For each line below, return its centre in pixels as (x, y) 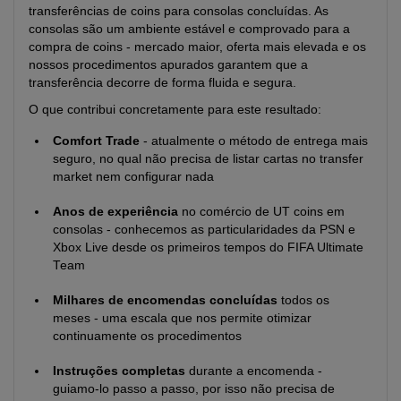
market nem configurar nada (133, 176)
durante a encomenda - (254, 371)
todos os (303, 300)
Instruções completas (119, 371)
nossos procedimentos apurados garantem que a (168, 64)
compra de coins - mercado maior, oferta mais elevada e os (197, 47)
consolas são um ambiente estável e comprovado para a (189, 29)
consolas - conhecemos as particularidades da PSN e (204, 229)
